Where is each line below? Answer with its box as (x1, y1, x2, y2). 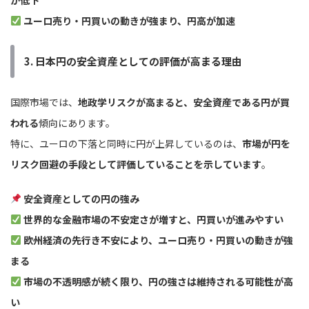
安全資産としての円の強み (23, 192, 139, 206)
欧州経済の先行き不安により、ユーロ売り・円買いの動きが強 (23, 233, 293, 248)
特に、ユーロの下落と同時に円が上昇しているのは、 (10, 137, 242, 151)
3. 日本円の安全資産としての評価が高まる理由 (24, 54, 242, 69)
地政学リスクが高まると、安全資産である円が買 (78, 95, 290, 110)
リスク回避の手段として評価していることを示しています (10, 157, 261, 172)
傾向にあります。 (39, 116, 115, 130)
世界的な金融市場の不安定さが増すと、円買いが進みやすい (23, 212, 283, 227)
